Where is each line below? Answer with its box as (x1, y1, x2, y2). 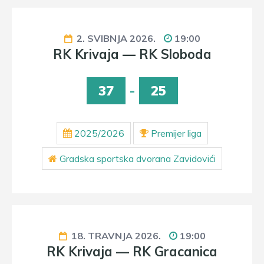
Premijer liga (150, 127, 202, 139)
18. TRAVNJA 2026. (68, 230, 163, 242)
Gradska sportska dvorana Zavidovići (60, 153, 216, 164)
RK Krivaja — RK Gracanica (47, 243, 217, 260)
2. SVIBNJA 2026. (74, 32, 158, 44)
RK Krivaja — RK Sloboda (52, 46, 212, 62)
